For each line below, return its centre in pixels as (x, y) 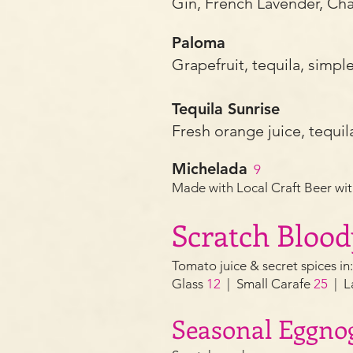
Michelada (210, 169)
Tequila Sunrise (228, 109)
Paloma (201, 43)
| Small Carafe (267, 284)
